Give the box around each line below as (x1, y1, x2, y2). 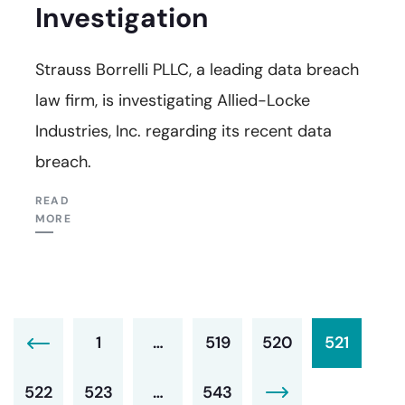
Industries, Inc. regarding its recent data (35, 119, 332, 142)
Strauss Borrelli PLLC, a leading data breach (35, 58, 359, 80)
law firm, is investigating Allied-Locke (35, 89, 310, 111)
